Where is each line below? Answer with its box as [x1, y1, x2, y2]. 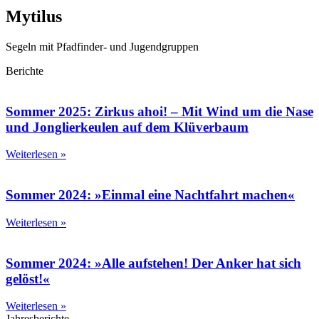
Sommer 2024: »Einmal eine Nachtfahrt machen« [6, 187, 295, 203]
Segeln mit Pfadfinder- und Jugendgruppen [6, 40, 199, 53]
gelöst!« [6, 271, 50, 286]
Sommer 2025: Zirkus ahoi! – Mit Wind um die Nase [6, 103, 313, 119]
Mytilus [6, 7, 62, 26]
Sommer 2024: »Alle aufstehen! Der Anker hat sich [6, 255, 301, 271]
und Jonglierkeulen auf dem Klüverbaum [6, 119, 249, 135]
